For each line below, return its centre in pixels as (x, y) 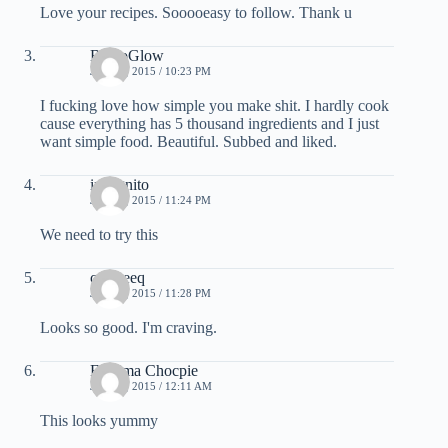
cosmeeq (117, 277)
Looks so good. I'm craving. (128, 327)
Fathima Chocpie (144, 370)
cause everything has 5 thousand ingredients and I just (209, 123)
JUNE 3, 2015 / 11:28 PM (150, 293)
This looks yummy (99, 420)
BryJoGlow (127, 55)
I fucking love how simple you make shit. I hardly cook (214, 105)
